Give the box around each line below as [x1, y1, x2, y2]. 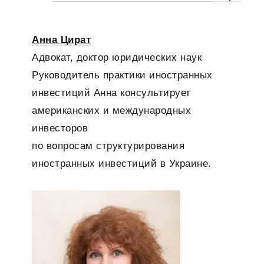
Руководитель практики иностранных [32, 70, 213, 81]
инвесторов [32, 123, 88, 134]
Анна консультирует [93, 87, 191, 99]
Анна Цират [32, 34, 91, 46]
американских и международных [32, 105, 191, 117]
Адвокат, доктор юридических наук [32, 52, 202, 64]
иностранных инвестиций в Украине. [32, 158, 212, 170]
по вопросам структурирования [32, 140, 184, 152]
